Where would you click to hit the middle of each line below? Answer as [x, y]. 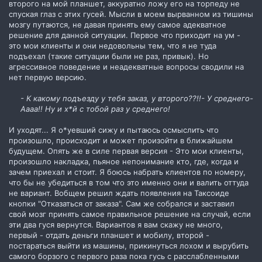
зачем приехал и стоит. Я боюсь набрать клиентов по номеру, [127, 172]
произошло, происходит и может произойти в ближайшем [121, 140]
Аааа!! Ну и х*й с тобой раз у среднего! [95, 109]
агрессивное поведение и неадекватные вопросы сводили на [126, 67]
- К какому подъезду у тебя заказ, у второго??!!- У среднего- [137, 98]
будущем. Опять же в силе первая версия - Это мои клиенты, [126, 151]
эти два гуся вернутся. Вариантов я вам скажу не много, [116, 225]
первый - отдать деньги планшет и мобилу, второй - [109, 235]
